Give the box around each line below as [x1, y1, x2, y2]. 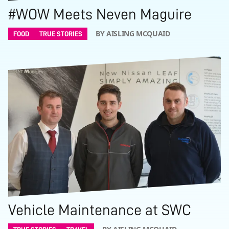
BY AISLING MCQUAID [96, 28, 170, 38]
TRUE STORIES [39, 30, 82, 37]
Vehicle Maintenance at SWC [8, 202, 191, 218]
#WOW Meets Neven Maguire [8, 6, 192, 22]
